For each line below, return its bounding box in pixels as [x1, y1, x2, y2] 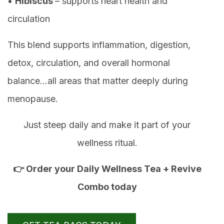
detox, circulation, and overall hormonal [7, 57, 170, 68]
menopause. [7, 93, 58, 104]
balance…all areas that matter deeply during [7, 75, 188, 86]
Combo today [77, 181, 137, 192]
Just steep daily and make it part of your [23, 119, 190, 130]
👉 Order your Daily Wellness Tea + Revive [12, 163, 201, 174]
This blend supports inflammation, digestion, [7, 39, 190, 50]
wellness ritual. [76, 137, 137, 148]
